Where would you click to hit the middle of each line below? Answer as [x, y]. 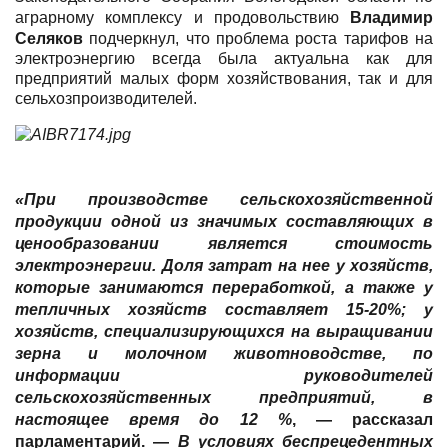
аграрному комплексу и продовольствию [182, 17]
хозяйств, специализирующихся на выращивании [224, 331]
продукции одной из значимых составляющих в [224, 221]
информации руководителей [224, 375]
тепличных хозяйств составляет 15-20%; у [224, 309]
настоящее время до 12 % [153, 419]
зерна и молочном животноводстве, [214, 353]
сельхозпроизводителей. [106, 98]
